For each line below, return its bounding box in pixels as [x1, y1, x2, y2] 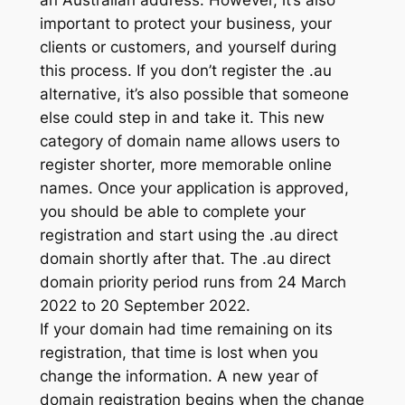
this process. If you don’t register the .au [39, 61, 332, 80]
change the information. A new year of [39, 366, 318, 385]
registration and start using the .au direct [39, 225, 338, 244]
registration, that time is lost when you [39, 343, 318, 362]
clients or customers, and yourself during [39, 37, 336, 56]
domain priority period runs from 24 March [39, 272, 346, 291]
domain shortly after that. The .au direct [39, 249, 331, 268]
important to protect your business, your [39, 14, 332, 33]
